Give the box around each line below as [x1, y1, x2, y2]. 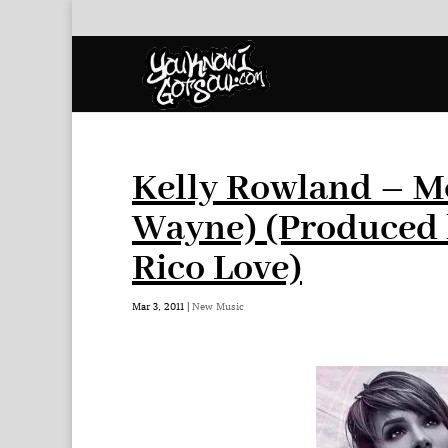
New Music [192, 300, 244, 313]
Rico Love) [132, 245, 302, 293]
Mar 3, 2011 [132, 300, 184, 313]
